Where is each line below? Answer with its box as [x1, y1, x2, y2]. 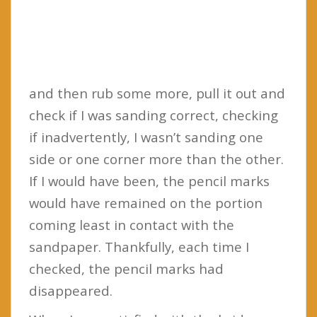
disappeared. [29, 281, 113, 299]
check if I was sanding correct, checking [29, 105, 278, 124]
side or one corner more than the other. [29, 149, 284, 168]
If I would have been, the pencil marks [29, 171, 270, 190]
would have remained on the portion [29, 193, 263, 212]
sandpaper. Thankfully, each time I [29, 237, 249, 255]
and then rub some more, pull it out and [29, 83, 285, 102]
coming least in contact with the [29, 215, 234, 234]
